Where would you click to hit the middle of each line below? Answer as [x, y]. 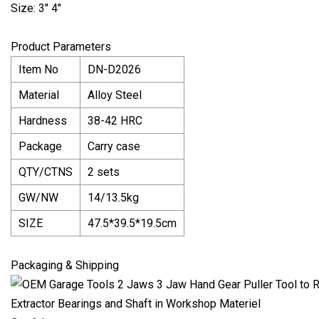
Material [39, 95]
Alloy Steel [115, 95]
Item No [38, 69]
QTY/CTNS [46, 172]
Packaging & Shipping [65, 265]
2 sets [104, 172]
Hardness [43, 120]
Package [40, 146]
